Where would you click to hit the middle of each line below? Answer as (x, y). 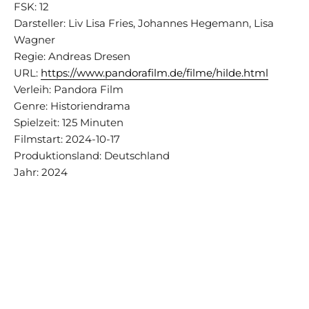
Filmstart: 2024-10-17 (67, 139)
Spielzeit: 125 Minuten (69, 122)
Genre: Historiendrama (72, 106)
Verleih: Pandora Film (69, 89)
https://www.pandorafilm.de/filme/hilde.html (154, 72)
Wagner (34, 39)
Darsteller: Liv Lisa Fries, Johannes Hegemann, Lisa (144, 23)
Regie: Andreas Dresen (72, 56)
